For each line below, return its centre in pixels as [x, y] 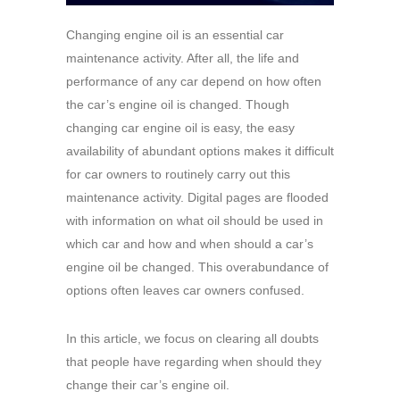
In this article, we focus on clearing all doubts [192, 338]
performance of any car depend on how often [194, 81]
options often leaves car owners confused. [185, 290]
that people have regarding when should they [194, 361]
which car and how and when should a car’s [190, 243]
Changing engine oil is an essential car [175, 34]
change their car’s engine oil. [148, 384]
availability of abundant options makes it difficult [200, 150]
